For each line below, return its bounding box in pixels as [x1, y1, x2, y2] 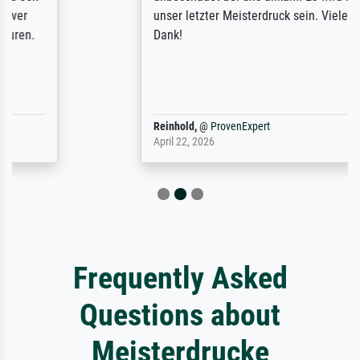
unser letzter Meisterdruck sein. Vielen [66, 8, 268, 24]
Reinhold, [66, 120, 110, 134]
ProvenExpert [123, 120, 183, 134]
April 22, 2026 [66, 135, 128, 149]
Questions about [80, 297, 280, 333]
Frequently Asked [72, 260, 288, 297]
